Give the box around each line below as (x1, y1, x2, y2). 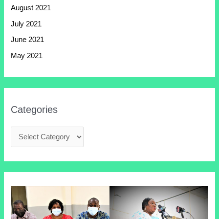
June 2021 (11, 36, 44, 44)
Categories (11, 104, 58, 115)
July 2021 (11, 20, 42, 28)
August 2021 (11, 3, 51, 12)
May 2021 (11, 51, 43, 60)
